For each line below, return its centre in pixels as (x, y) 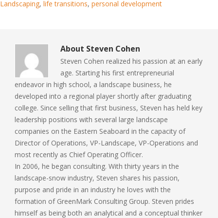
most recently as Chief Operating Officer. (79, 154)
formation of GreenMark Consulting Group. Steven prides (104, 201)
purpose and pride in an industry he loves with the (93, 190)
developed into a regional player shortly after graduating (103, 96)
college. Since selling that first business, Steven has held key (109, 108)
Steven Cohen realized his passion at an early (131, 61)
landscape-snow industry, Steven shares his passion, (97, 178)
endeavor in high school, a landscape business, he (93, 84)
